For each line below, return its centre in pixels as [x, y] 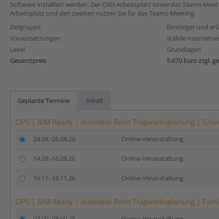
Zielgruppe [25, 27]
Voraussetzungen [35, 38]
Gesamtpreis [28, 61]
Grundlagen [184, 49]
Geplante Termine [44, 101]
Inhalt [95, 101]
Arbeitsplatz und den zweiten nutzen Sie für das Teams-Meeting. [103, 13]
